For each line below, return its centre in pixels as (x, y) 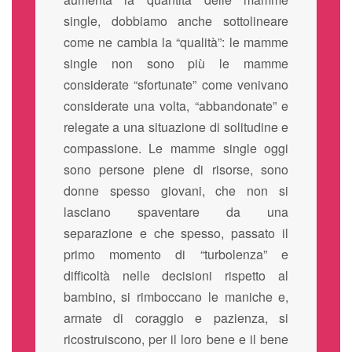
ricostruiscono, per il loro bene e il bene (176, 339)
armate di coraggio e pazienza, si (176, 317)
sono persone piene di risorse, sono (176, 169)
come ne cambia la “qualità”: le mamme (176, 42)
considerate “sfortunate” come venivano (176, 84)
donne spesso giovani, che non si (176, 190)
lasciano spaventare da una (176, 211)
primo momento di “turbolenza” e (176, 254)
